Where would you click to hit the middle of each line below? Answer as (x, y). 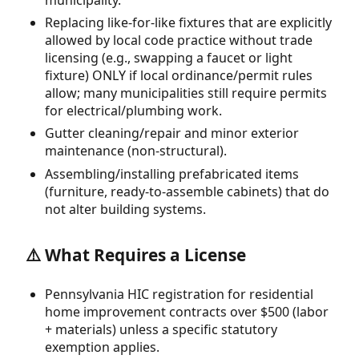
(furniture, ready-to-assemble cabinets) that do (187, 191)
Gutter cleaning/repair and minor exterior (172, 133)
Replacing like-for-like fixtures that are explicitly (188, 23)
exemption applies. (102, 347)
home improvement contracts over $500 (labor (187, 312)
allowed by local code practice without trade (179, 40)
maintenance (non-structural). (136, 151)
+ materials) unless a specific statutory (161, 330)
